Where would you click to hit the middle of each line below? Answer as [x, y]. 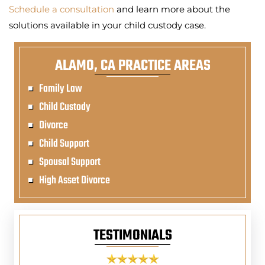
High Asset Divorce [75, 180]
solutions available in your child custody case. [107, 25]
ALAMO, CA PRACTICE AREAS [132, 66]
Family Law [61, 89]
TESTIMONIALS [132, 235]
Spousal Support [70, 162]
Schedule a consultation [63, 9]
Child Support [64, 144]
